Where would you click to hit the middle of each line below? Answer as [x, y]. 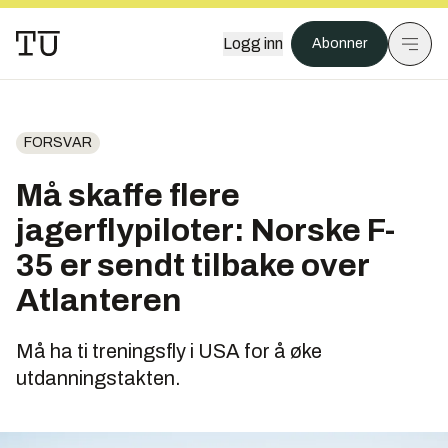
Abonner [339, 43]
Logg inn [253, 43]
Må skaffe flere [128, 195]
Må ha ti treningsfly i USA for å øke [169, 351]
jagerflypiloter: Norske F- [205, 230]
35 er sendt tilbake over [192, 265]
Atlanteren [99, 300]
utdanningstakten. [98, 378]
